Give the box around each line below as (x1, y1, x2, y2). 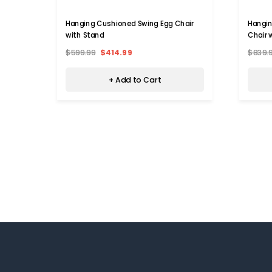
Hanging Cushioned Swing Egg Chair (66, 18, 194, 29)
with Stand (66, 30, 104, 40)
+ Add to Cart (108, 74, 161, 86)
